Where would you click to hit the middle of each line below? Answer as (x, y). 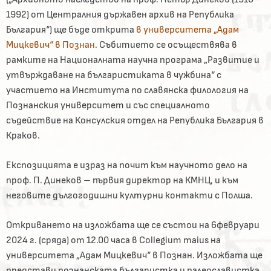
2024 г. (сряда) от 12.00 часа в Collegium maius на (113, 240)
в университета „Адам (188, 30)
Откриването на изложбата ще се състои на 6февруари (133, 225)
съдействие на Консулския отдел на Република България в (135, 121)
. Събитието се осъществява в (166, 45)
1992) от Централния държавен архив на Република (120, 15)
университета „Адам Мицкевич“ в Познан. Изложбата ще (134, 256)
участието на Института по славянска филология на (127, 90)
